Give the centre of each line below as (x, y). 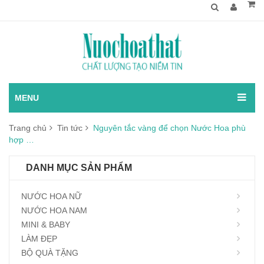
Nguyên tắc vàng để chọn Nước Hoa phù (169, 128)
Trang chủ (28, 128)
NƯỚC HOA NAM (54, 210)
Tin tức (70, 128)
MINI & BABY (46, 225)
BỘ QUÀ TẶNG (50, 253)
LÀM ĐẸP (39, 239)
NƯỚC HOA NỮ (52, 196)
